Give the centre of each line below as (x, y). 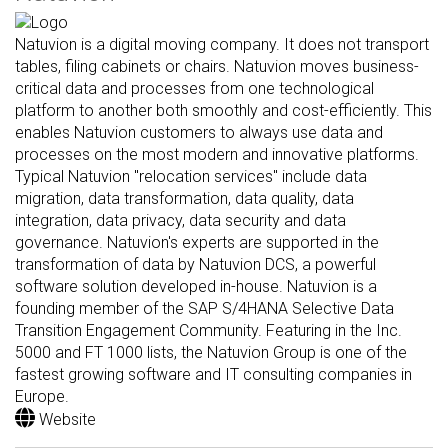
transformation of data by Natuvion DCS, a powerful (195, 264)
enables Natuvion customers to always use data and (199, 132)
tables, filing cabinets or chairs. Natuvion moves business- (217, 66)
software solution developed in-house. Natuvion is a (196, 286)
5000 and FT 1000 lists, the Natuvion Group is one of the (211, 352)
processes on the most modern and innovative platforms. (217, 154)
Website (65, 419)
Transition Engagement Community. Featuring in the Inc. (208, 330)
